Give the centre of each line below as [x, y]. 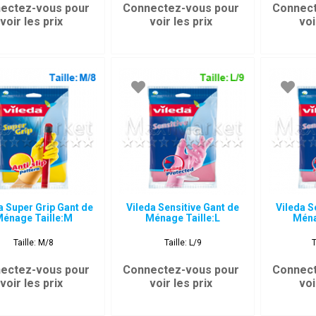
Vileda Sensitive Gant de [183, 207]
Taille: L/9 [183, 243]
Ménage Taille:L [183, 218]
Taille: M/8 [33, 243]
